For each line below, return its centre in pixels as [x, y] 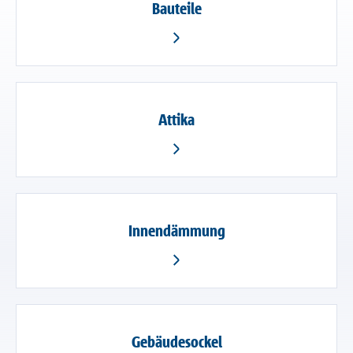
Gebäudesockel [176, 341]
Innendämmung [176, 230]
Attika [176, 119]
